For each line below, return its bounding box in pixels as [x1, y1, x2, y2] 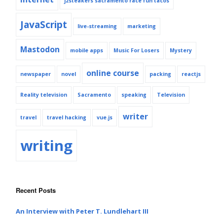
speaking [121, 91, 147, 98]
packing [149, 70, 171, 77]
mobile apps [70, 46, 103, 54]
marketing [127, 22, 156, 30]
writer [123, 110, 148, 122]
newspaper [20, 70, 51, 77]
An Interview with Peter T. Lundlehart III [16, 206, 148, 216]
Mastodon [20, 43, 60, 55]
